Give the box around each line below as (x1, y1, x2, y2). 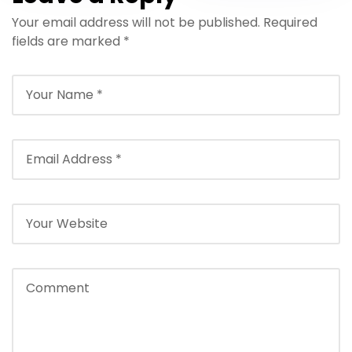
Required (263, 13, 317, 31)
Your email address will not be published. (12, 13, 260, 31)
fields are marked (12, 31, 123, 50)
